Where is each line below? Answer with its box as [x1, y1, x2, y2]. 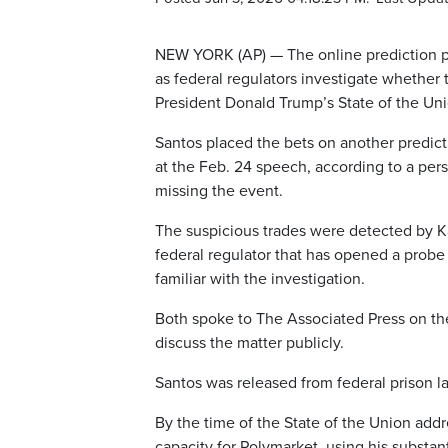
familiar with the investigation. [155, 269, 365, 290]
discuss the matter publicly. [155, 333, 344, 354]
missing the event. [155, 181, 283, 202]
